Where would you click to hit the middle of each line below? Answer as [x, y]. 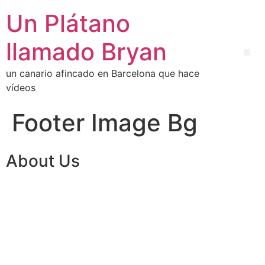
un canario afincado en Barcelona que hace [103, 73]
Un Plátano [68, 23]
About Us [43, 161]
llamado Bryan [86, 52]
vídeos [21, 88]
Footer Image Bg [105, 123]
